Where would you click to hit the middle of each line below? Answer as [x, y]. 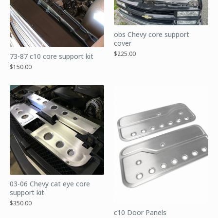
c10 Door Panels [140, 212]
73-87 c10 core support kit [52, 56]
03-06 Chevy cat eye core [50, 184]
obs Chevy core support [152, 34]
